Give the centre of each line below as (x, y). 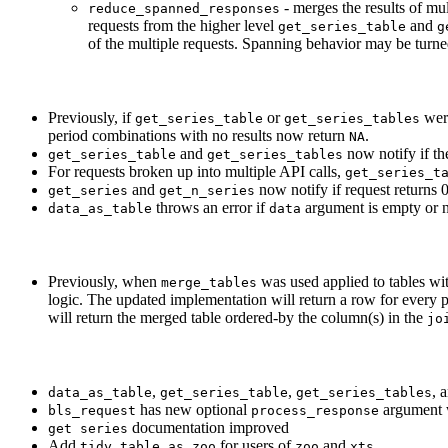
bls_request (92, 411)
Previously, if (91, 118)
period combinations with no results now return (198, 136)
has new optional (193, 410)
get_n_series (207, 191)
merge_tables (209, 283)
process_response (315, 411)
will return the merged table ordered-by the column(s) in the (237, 318)
